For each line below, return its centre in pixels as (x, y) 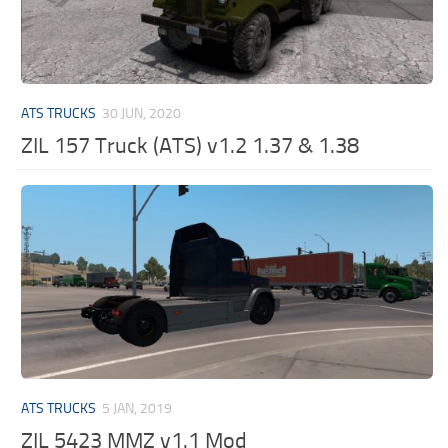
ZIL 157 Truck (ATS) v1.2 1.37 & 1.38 (190, 146)
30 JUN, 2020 (142, 113)
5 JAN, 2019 (137, 409)
